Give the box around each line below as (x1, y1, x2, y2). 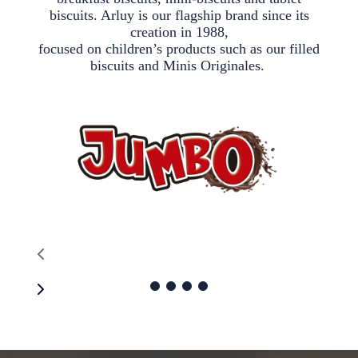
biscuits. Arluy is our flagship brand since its (49, 7, 309, 24)
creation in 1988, (129, 24, 229, 41)
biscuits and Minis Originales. (89, 58, 268, 74)
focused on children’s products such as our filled (38, 41, 320, 58)
